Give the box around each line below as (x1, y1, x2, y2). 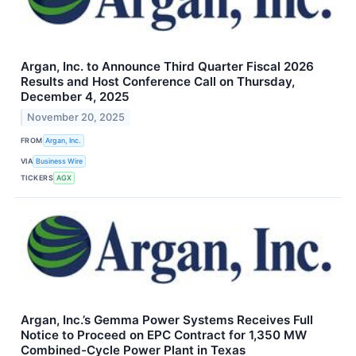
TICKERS (21, 173, 54, 183)
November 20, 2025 (27, 110, 126, 123)
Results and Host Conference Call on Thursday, (21, 73, 295, 89)
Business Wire (36, 157, 83, 166)
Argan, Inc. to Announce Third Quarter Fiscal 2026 (21, 58, 314, 74)
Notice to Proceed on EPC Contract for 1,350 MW (21, 327, 307, 342)
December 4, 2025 (21, 88, 130, 104)
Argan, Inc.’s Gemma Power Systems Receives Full (21, 311, 313, 327)
